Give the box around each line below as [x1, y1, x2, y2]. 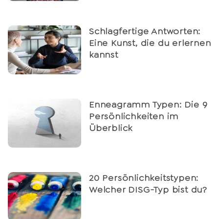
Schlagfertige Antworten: [89, 25, 201, 38]
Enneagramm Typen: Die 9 [89, 99, 208, 111]
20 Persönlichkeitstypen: [89, 172, 199, 184]
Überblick [89, 122, 133, 134]
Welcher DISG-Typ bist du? [89, 184, 208, 196]
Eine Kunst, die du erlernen [89, 37, 211, 49]
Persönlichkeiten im [89, 110, 179, 123]
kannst [89, 49, 118, 61]
